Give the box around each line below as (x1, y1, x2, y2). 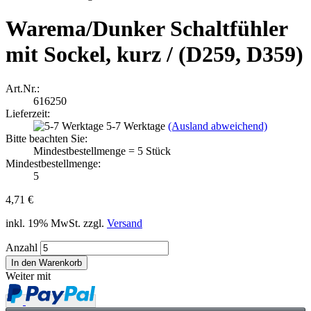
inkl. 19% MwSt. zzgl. (6, 217, 107, 229)
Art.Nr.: (6, 82, 40, 94)
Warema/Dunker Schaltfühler (6, 16, 287, 42)
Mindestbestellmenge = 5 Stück (33, 144, 171, 157)
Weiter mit (6, 269, 51, 282)
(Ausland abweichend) (168, 119, 267, 132)
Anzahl (6, 241, 37, 253)
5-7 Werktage (106, 119, 168, 132)
